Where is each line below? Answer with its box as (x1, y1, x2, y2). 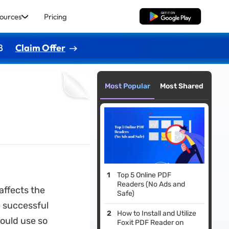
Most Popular (104, 82, 150, 90)
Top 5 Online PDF (117, 171, 172, 180)
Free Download (145, 12, 196, 21)
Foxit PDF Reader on (117, 218, 184, 227)
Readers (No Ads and (117, 180, 186, 189)
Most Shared (159, 82, 203, 90)
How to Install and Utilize (117, 209, 197, 218)
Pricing (43, 11, 67, 21)
